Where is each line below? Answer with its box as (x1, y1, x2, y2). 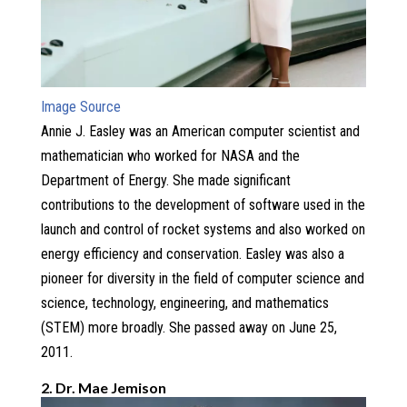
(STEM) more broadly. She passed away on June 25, (40, 318, 337, 336)
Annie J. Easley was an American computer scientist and (40, 122, 360, 140)
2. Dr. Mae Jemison (40, 378, 166, 396)
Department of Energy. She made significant (40, 171, 291, 189)
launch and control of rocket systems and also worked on (40, 220, 365, 238)
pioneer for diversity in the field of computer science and (40, 269, 364, 287)
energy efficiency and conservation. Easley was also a (40, 244, 344, 263)
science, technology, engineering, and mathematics (40, 293, 329, 312)
